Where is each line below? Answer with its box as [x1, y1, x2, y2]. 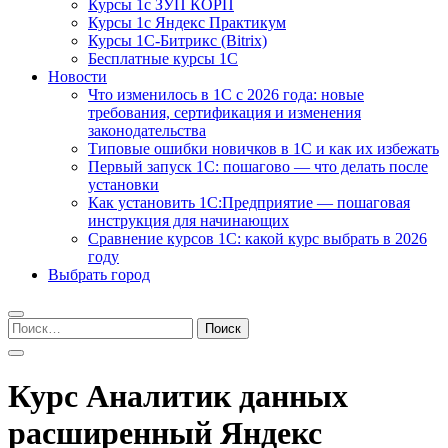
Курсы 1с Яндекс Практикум [88, 14, 286, 31]
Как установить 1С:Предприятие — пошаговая [88, 194, 410, 211]
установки [88, 176, 159, 193]
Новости [48, 68, 107, 85]
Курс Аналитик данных [8, 378, 348, 415]
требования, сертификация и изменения [88, 104, 361, 121]
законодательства [88, 122, 206, 139]
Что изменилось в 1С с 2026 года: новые [88, 86, 364, 103]
